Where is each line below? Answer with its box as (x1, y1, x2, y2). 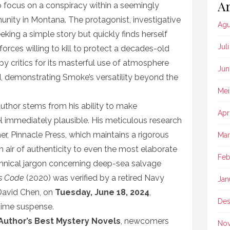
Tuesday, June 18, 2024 (55, 187, 149, 197)
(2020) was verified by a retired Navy (24, 173, 164, 183)
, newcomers (121, 216, 169, 226)
